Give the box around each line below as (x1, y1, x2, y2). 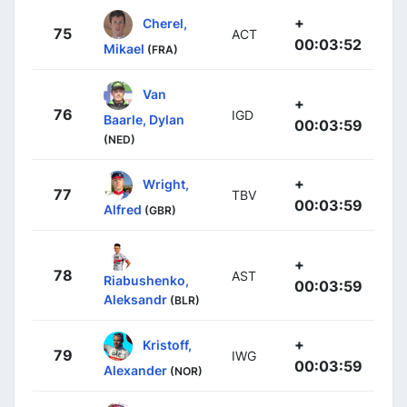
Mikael (104, 41, 144, 56)
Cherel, (143, 15, 187, 31)
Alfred (104, 202, 142, 217)
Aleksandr (104, 292, 167, 307)
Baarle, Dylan (104, 112, 184, 127)
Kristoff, (143, 336, 192, 352)
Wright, (143, 175, 189, 192)
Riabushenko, (104, 273, 189, 288)
